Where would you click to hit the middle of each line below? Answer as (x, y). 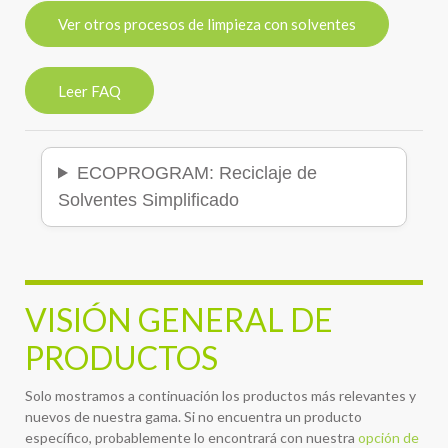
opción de (388, 437)
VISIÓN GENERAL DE (179, 319)
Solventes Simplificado (148, 199)
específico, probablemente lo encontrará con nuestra (191, 437)
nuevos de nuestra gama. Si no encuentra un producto (193, 416)
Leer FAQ (89, 90)
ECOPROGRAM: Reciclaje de (196, 172)
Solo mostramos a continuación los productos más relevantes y (220, 395)
